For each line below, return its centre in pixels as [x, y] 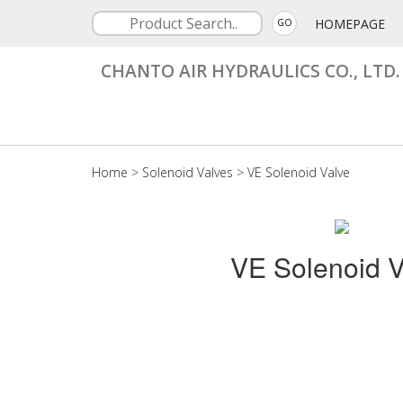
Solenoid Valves [188, 172]
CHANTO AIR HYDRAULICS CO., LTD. [251, 71]
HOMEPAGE [350, 24]
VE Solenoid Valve [299, 172]
